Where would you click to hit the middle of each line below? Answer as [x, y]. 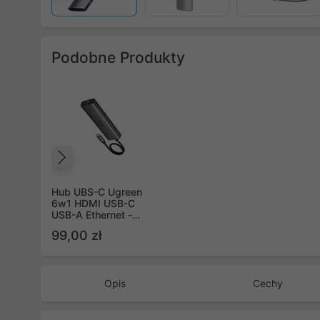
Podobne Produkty [118, 57]
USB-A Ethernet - [92, 215]
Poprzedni [116, 172]
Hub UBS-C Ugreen [97, 192]
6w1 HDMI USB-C [93, 203]
